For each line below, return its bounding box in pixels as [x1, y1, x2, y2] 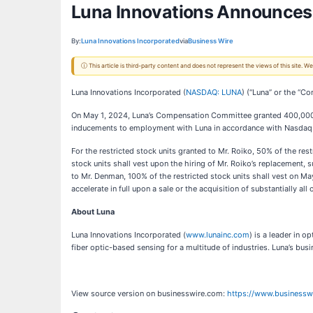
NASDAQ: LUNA [186, 87, 242, 97]
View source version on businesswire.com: [71, 288, 227, 298]
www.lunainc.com [186, 229, 249, 240]
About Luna [71, 206, 115, 217]
